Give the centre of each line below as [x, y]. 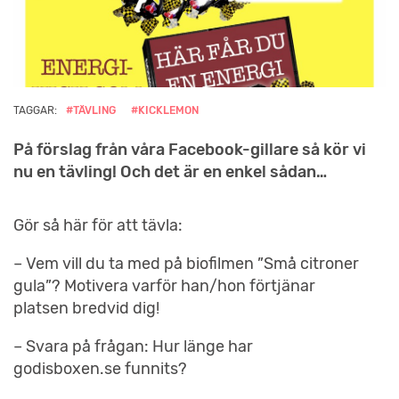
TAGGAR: [35, 110]
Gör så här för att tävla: [98, 225]
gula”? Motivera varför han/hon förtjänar [164, 285]
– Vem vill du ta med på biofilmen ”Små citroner [186, 263]
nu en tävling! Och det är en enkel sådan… [170, 171]
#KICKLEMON [165, 110]
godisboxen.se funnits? [100, 368]
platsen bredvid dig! [86, 308]
